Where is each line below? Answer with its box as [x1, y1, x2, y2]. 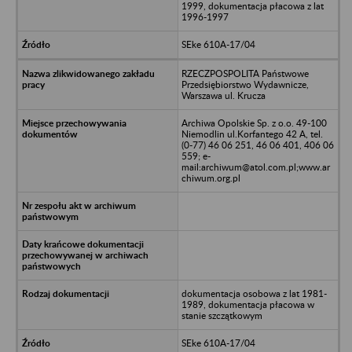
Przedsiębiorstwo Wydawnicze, [181, 78, 309, 90]
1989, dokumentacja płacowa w [181, 298, 314, 310]
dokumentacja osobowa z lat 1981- [181, 287, 327, 299]
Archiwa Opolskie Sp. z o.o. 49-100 [181, 116, 327, 129]
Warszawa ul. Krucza [181, 89, 266, 101]
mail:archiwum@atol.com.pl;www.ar [181, 160, 330, 173]
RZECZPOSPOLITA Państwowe [181, 67, 309, 79]
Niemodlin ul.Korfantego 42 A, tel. [181, 127, 323, 140]
